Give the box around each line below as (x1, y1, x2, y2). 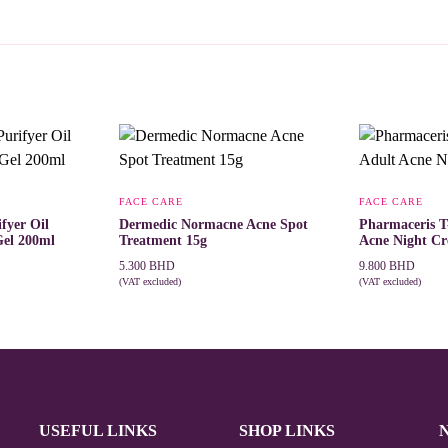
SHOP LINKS (238, 421, 335, 439)
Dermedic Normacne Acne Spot (119, 216, 308, 232)
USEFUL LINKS (38, 421, 157, 439)
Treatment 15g (119, 232, 207, 248)
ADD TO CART (119, 289, 216, 305)
